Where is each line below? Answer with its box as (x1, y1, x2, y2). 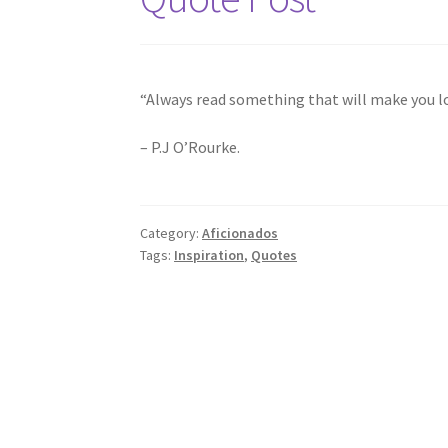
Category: (140, 224, 203, 243)
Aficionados (202, 224, 279, 243)
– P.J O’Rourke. (140, 136, 241, 157)
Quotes (251, 246, 298, 265)
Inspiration (174, 246, 245, 265)
